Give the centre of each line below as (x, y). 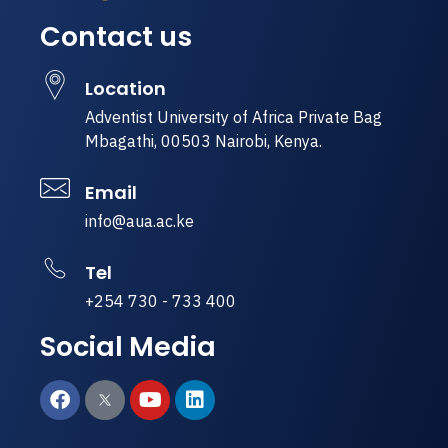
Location (125, 89)
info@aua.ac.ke (139, 220)
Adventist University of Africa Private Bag (233, 117)
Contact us (116, 36)
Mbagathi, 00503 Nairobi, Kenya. (203, 141)
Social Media (128, 346)
